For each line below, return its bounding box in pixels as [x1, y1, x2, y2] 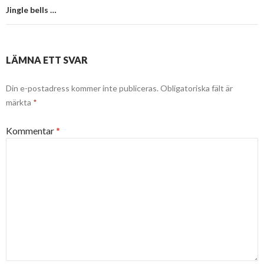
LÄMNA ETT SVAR [6, 54, 88, 66]
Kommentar [6, 125, 56, 137]
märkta [6, 97, 33, 108]
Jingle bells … [6, 5, 57, 15]
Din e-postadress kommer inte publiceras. [6, 83, 159, 94]
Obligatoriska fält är [160, 83, 233, 94]
